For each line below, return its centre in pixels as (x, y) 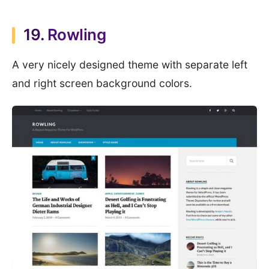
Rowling (77, 34)
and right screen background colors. (102, 83)
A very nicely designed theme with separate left (130, 64)
